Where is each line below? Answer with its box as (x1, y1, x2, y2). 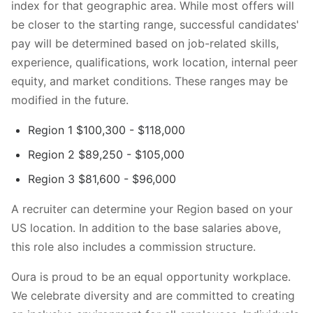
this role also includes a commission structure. (11, 239, 256, 254)
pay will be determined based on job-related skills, (11, 36, 279, 50)
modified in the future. (11, 92, 129, 107)
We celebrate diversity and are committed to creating (11, 288, 295, 303)
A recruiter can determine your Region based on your (11, 201, 293, 216)
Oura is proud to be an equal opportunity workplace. (11, 269, 291, 284)
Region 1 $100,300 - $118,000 (28, 122, 185, 137)
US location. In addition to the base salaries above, (11, 220, 281, 235)
